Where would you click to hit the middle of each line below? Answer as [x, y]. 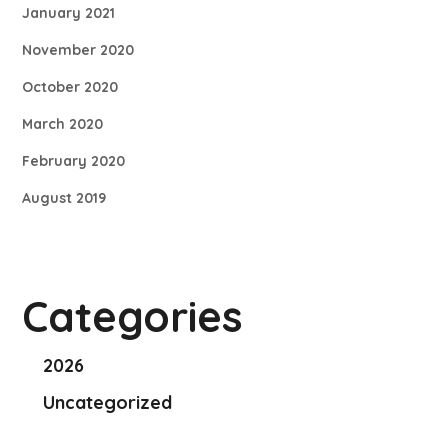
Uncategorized [108, 403]
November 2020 [78, 50]
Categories [133, 317]
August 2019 [64, 198]
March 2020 [63, 124]
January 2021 [69, 13]
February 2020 [74, 161]
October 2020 [70, 87]
